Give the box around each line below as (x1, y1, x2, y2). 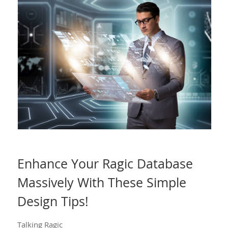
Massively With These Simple (17, 173, 186, 191)
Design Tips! (17, 192, 89, 210)
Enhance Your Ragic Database (17, 154, 193, 172)
